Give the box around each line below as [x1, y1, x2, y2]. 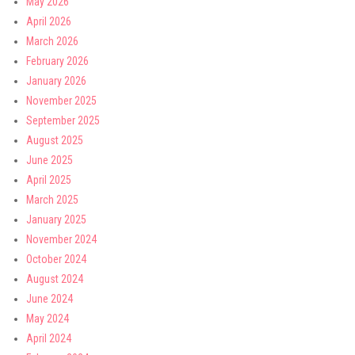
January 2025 [26, 213, 86, 226]
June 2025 [26, 154, 73, 166]
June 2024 [26, 292, 73, 305]
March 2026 [26, 35, 78, 48]
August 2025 [26, 134, 83, 147]
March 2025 [26, 193, 78, 206]
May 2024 [26, 312, 69, 325]
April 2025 [26, 174, 71, 186]
